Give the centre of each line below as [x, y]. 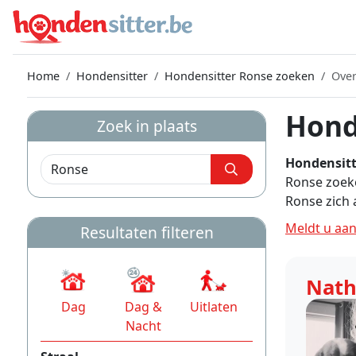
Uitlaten [213, 307]
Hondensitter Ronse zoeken [240, 76]
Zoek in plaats [147, 126]
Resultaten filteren [147, 232]
